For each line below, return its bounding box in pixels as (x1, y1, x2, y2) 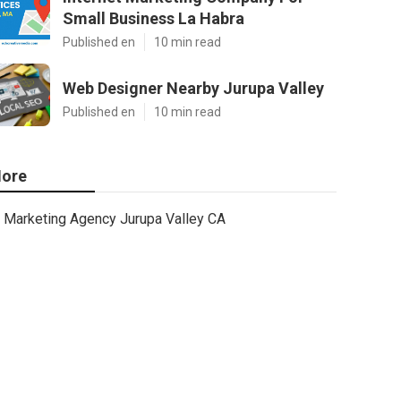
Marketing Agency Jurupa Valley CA (4, 210, 226, 227)
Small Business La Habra (63, 9, 244, 28)
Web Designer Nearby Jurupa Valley (63, 79, 324, 98)
